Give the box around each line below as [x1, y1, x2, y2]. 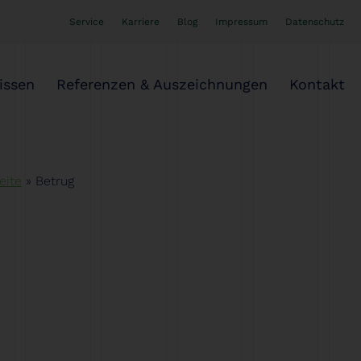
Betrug [35, 173, 74, 189]
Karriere [122, 16, 160, 27]
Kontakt [288, 75, 345, 93]
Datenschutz [285, 16, 344, 27]
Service [69, 16, 104, 27]
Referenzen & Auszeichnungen [56, 75, 268, 93]
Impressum [215, 16, 268, 27]
